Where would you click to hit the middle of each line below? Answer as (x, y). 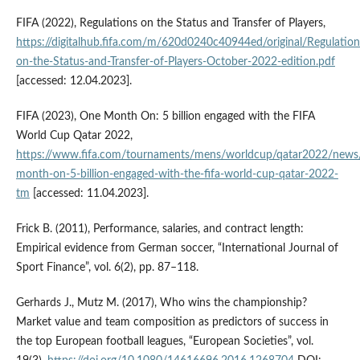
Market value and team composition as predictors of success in (172, 322)
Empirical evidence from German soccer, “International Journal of (177, 248)
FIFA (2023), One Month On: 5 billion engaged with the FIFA (165, 116)
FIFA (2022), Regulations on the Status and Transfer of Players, (170, 23)
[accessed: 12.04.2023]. (74, 81)
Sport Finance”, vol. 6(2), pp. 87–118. (107, 267)
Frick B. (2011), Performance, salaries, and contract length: (160, 229)
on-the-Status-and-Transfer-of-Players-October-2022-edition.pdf (175, 61)
